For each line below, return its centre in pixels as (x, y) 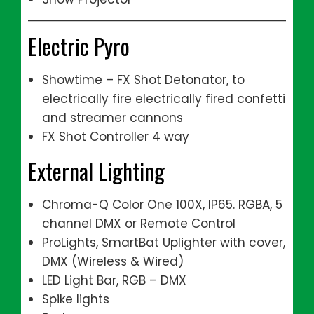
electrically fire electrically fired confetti (164, 99)
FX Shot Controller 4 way (116, 137)
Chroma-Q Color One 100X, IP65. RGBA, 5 (162, 205)
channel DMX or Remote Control (139, 224)
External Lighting (96, 171)
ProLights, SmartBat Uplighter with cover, (164, 243)
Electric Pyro (79, 46)
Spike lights (76, 299)
